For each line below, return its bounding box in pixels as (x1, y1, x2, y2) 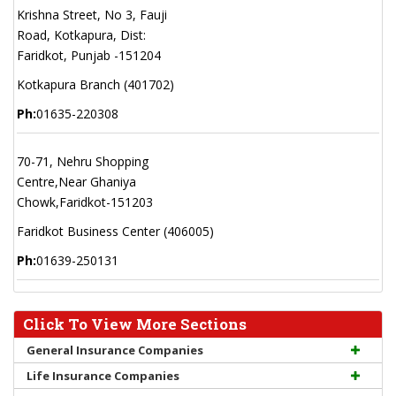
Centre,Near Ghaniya (17, 173, 136, 190)
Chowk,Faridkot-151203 (17, 194, 153, 210)
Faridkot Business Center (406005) (17, 223, 214, 240)
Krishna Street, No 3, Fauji (17, 6, 167, 23)
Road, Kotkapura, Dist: (17, 27, 146, 43)
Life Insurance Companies (27, 368, 179, 384)
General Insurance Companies (27, 342, 203, 358)
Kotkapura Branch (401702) (17, 76, 174, 93)
